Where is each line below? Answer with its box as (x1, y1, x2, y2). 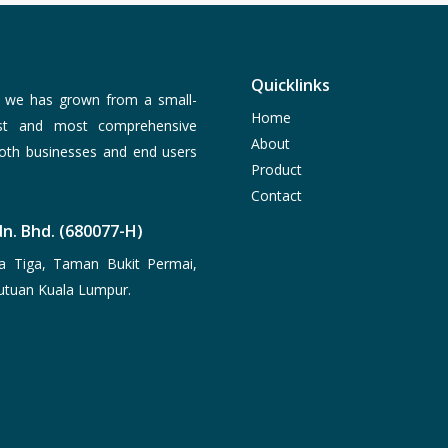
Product (250, 160, 302, 180)
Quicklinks (250, 74, 330, 97)
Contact (250, 186, 302, 206)
